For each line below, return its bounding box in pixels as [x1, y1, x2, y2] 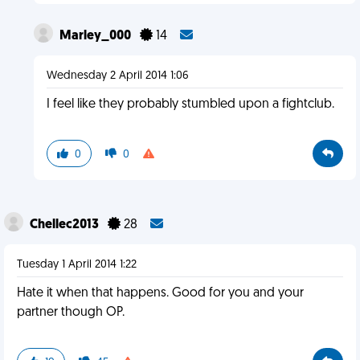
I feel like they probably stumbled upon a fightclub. [46, 98, 334, 111]
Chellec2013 [30, 219, 101, 231]
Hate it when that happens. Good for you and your [17, 287, 304, 300]
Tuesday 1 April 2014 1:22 [17, 259, 137, 271]
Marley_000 [59, 30, 133, 43]
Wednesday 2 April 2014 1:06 [46, 70, 189, 82]
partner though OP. [17, 306, 125, 319]
